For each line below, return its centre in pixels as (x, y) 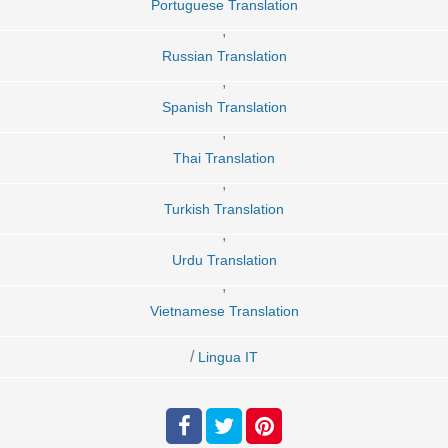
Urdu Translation (224, 260)
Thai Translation (224, 158)
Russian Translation (224, 56)
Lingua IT (228, 357)
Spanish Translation (224, 107)
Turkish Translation (224, 209)
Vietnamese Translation (224, 311)
